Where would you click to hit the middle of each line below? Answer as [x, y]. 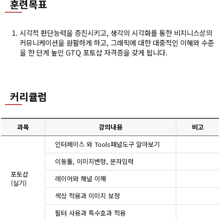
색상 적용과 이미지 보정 [87, 195]
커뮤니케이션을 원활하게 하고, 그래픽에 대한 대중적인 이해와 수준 [117, 42]
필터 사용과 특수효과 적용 [90, 213]
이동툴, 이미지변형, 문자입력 [94, 161]
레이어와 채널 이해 [81, 178]
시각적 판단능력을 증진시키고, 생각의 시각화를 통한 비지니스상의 [116, 32]
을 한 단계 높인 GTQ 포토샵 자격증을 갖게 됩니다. [94, 52]
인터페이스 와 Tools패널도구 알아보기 [107, 144]
